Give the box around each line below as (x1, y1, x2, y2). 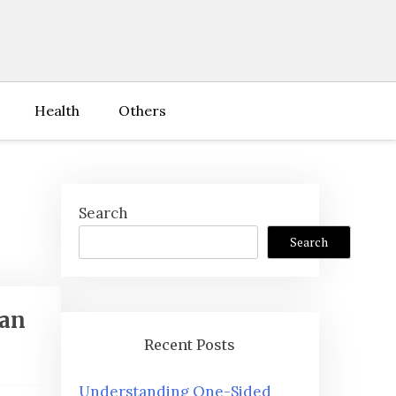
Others (118, 102, 166, 119)
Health (34, 102, 80, 119)
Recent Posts (144, 336, 236, 354)
